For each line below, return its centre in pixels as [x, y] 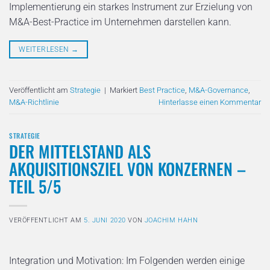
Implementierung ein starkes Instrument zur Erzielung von [131, 7]
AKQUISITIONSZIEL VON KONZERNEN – [127, 168]
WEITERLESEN [45, 50]
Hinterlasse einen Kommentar [210, 102]
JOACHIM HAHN [171, 220]
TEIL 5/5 [35, 186]
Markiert [124, 90]
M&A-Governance [218, 90]
